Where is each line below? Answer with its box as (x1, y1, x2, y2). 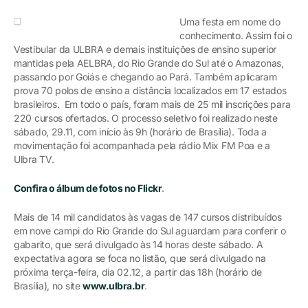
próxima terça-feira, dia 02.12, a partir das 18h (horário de (14, 266, 263, 278)
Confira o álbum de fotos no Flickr (14, 182, 162, 194)
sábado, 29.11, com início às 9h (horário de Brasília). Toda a (14, 126, 267, 137)
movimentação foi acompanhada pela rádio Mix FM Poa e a (14, 140, 270, 151)
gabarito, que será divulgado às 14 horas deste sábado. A (14, 239, 263, 250)
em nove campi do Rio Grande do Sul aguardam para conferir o (14, 225, 286, 236)
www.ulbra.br (82, 280, 145, 291)
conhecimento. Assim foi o (179, 30, 292, 41)
